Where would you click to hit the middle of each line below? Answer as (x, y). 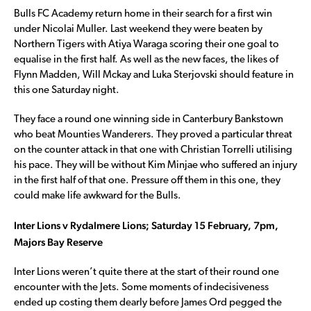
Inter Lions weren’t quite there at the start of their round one (146, 272)
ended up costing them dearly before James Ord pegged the (148, 303)
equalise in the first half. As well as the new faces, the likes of (146, 60)
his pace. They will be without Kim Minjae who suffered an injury (155, 165)
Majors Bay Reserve (58, 242)
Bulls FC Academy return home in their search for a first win (143, 14)
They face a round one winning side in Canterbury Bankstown (149, 119)
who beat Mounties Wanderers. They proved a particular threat (153, 135)
